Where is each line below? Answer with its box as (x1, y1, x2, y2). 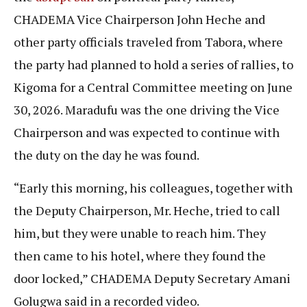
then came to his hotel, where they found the (14, 247, 266, 264)
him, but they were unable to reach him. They (14, 224, 266, 241)
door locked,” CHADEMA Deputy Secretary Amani (14, 269, 291, 286)
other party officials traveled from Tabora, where (14, 34, 283, 51)
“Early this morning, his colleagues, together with (14, 179, 293, 196)
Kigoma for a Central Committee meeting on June (14, 79, 293, 96)
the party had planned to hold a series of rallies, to (14, 56, 293, 73)
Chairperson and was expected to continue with (14, 124, 280, 141)
